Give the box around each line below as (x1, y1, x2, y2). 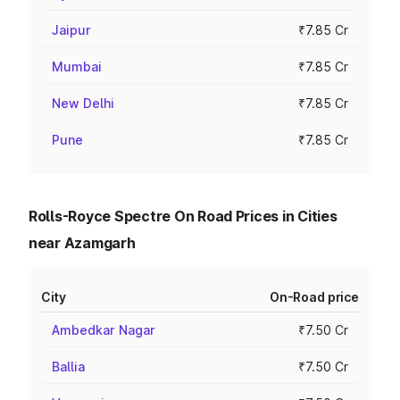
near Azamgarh (29, 234, 136, 252)
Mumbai (52, 59, 102, 74)
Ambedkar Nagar (52, 322, 155, 337)
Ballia (52, 359, 85, 374)
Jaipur (52, 22, 91, 37)
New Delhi (52, 96, 114, 111)
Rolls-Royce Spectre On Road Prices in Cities (29, 207, 337, 225)
